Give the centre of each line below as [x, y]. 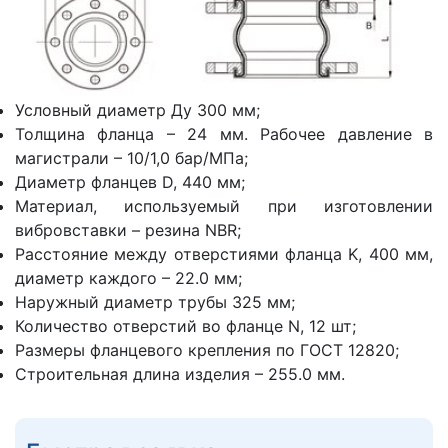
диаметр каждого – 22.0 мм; [128, 277]
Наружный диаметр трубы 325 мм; [155, 301]
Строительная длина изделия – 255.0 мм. [180, 373]
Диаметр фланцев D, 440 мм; [130, 181]
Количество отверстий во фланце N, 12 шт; [185, 325]
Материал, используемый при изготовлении [224, 205]
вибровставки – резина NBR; [128, 229]
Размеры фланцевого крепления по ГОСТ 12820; [207, 349]
